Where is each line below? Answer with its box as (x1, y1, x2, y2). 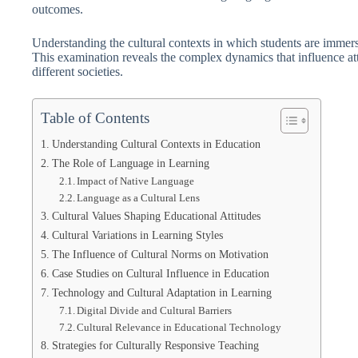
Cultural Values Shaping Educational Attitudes (51, 209, 261, 222)
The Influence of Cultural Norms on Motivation (51, 248, 268, 261)
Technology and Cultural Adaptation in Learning (51, 286, 272, 299)
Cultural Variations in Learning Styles (51, 229, 223, 241)
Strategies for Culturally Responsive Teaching (51, 339, 259, 352)
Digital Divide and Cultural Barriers (77, 304, 233, 316)
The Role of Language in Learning (51, 157, 209, 169)
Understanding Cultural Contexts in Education (51, 137, 261, 150)
